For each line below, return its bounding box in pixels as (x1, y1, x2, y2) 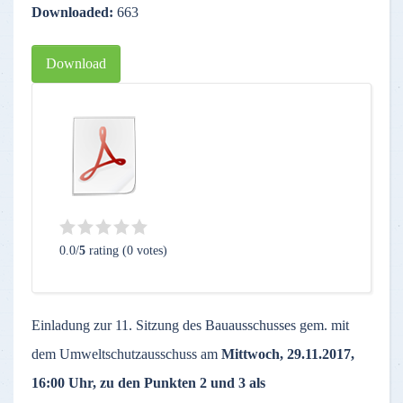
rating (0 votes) (85, 244, 167, 257)
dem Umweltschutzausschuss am (31, 346, 218, 362)
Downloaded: (31, 4, 117, 20)
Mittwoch (218, 346, 280, 362)
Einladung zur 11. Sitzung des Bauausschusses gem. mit (31, 318, 349, 333)
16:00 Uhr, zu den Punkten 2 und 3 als (31, 375, 265, 390)
